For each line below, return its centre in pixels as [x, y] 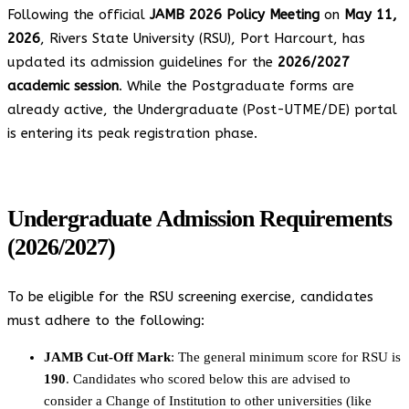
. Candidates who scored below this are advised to [208, 378]
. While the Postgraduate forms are [236, 85]
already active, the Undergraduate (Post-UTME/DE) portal [202, 109]
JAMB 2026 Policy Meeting [235, 14]
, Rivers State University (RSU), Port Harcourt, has [203, 38]
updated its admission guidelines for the [142, 62]
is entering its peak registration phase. [132, 133]
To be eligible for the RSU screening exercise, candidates [190, 296]
